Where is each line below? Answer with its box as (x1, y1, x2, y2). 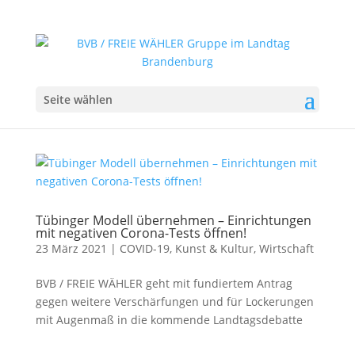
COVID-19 (119, 241, 170, 256)
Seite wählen (43, 92, 113, 107)
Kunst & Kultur (174, 241, 254, 256)
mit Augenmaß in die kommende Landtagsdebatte (35, 312, 303, 327)
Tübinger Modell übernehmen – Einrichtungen (35, 212, 311, 229)
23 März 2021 (35, 241, 107, 256)
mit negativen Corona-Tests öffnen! (35, 224, 246, 242)
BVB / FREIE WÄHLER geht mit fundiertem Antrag (35, 276, 292, 291)
